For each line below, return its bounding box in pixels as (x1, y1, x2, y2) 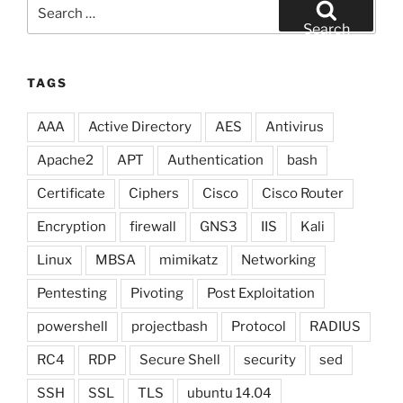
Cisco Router (262, 184, 344, 201)
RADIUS (309, 318, 361, 335)
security (244, 351, 296, 368)
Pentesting (37, 284, 107, 301)
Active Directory (88, 118, 192, 135)
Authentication (167, 151, 264, 168)
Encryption (37, 218, 106, 235)
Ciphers (129, 184, 179, 201)
